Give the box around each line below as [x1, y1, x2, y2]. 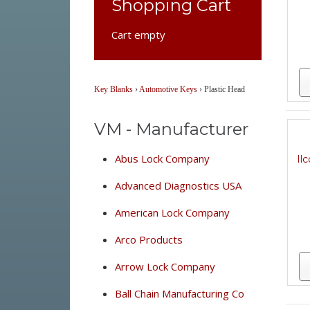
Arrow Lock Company [114, 259, 215, 273]
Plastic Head [203, 84, 245, 94]
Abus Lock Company [114, 152, 210, 165]
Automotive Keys [138, 84, 197, 94]
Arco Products [114, 232, 183, 246]
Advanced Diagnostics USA [114, 179, 241, 192]
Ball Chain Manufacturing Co [114, 286, 244, 300]
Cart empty [111, 28, 165, 42]
